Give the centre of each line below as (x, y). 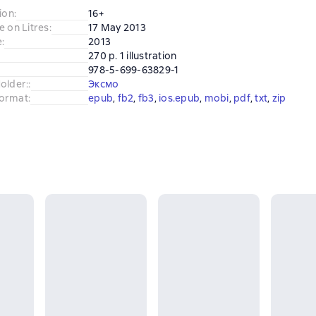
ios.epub (179, 98)
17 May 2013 (117, 28)
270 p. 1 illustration (133, 56)
